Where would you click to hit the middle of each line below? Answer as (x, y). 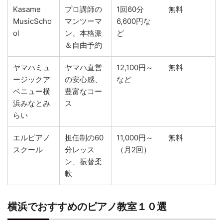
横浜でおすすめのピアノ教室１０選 (87, 206)
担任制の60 (84, 137)
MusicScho (32, 21)
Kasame (27, 9)
